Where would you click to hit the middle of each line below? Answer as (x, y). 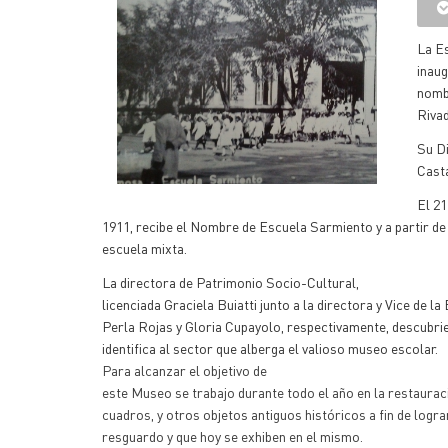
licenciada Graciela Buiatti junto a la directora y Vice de (266, 304)
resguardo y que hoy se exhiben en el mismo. (232, 436)
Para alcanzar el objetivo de (184, 370)
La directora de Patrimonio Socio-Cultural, (230, 282)
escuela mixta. (144, 248)
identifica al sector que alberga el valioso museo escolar (268, 348)
